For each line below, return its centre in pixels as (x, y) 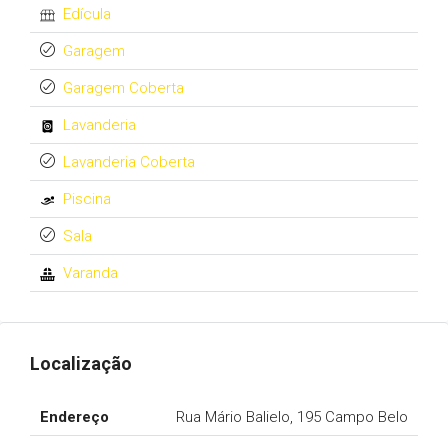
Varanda (90, 273)
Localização (81, 363)
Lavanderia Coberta (129, 162)
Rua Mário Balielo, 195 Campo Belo (292, 417)
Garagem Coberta (123, 88)
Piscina (87, 199)
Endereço (74, 417)
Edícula (87, 14)
